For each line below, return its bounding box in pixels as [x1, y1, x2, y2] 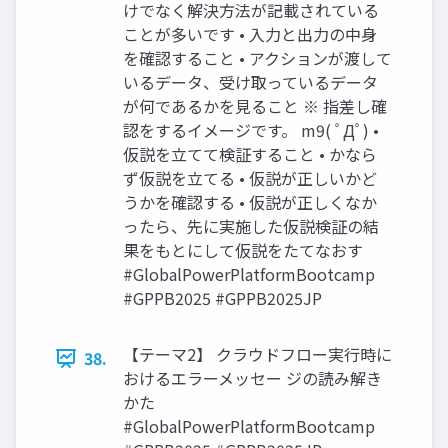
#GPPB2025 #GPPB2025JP [123, 286, 322, 311]
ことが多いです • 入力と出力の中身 [123, 22, 377, 47]
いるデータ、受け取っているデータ [123, 70, 378, 95]
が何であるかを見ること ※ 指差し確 [123, 94, 387, 119]
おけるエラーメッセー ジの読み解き [123, 366, 382, 391]
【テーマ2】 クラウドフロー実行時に [123, 342, 392, 367]
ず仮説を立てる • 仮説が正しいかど [123, 166, 377, 191]
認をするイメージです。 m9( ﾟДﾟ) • [123, 118, 379, 143]
